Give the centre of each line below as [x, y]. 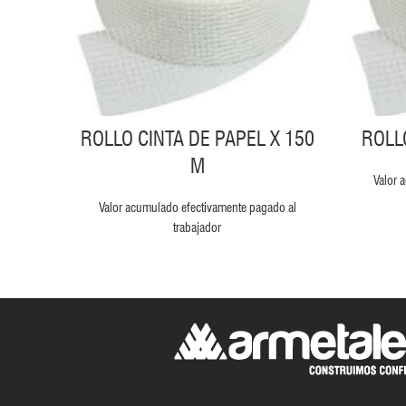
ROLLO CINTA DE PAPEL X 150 [197, 138]
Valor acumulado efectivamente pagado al [197, 207]
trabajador [197, 227]
